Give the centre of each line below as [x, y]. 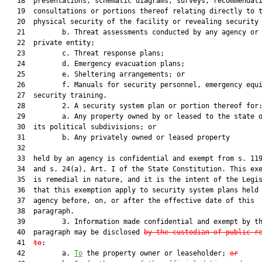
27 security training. [56, 95]
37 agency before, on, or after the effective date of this [130, 201]
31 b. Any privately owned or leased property [117, 137]
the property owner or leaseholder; [156, 253]
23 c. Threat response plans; [85, 53]
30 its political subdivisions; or [80, 127]
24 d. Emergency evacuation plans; [95, 64]
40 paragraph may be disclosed [74, 232]
